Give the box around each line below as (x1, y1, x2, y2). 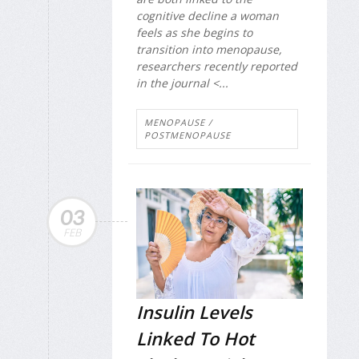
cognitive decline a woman (136, 8, 279, 24)
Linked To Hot (136, 326, 255, 351)
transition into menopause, (136, 42, 282, 58)
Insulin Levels (136, 300, 252, 325)
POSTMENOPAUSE (144, 128, 231, 141)
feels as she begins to (136, 25, 252, 41)
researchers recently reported (136, 58, 297, 75)
